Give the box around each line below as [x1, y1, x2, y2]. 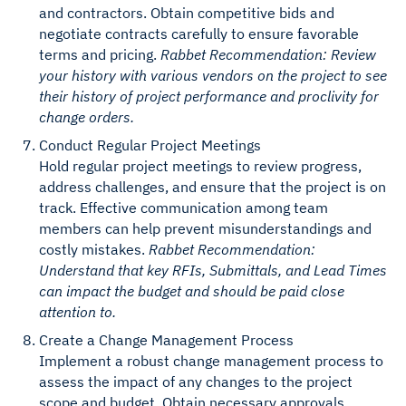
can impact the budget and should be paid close [39, 282, 345, 301]
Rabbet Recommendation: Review [160, 45, 377, 64]
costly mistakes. [39, 240, 150, 259]
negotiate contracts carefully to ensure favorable [39, 24, 360, 43]
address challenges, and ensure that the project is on [39, 178, 387, 197]
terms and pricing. [39, 45, 161, 64]
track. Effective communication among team [39, 198, 329, 217]
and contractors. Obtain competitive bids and [39, 4, 335, 23]
